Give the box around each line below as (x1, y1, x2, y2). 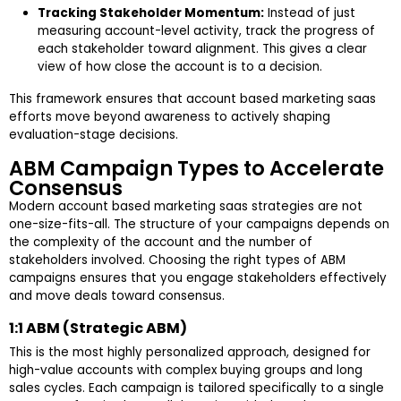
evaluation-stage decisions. (9, 126, 178, 144)
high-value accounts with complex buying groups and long (9, 362, 363, 380)
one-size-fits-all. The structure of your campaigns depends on (9, 216, 389, 234)
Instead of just (264, 4, 355, 22)
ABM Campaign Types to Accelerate (9, 154, 384, 183)
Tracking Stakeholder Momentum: (38, 4, 264, 22)
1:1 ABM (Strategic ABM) (9, 318, 187, 339)
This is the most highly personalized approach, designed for (9, 344, 371, 362)
